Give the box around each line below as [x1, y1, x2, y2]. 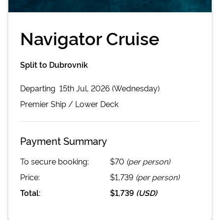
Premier [20, 98, 49, 109]
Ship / [49, 98, 75, 109]
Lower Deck [75, 98, 118, 109]
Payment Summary [20, 133, 107, 147]
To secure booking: [20, 155, 89, 166]
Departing [20, 82, 57, 93]
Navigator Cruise [20, 25, 159, 50]
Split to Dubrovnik [20, 58, 88, 70]
